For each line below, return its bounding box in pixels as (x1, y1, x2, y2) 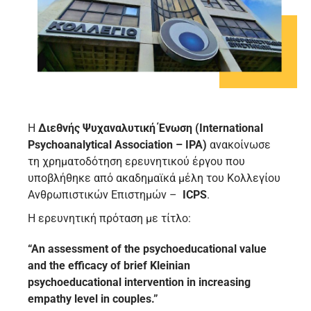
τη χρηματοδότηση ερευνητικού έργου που (28, 155, 245, 169)
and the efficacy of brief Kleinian (28, 259, 190, 273)
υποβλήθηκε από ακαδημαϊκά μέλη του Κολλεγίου (28, 171, 280, 185)
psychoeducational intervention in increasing (28, 276, 251, 289)
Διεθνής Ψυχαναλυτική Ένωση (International (38, 121, 263, 135)
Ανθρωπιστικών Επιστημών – (28, 188, 183, 202)
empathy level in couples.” (28, 292, 158, 306)
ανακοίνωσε (207, 138, 271, 152)
